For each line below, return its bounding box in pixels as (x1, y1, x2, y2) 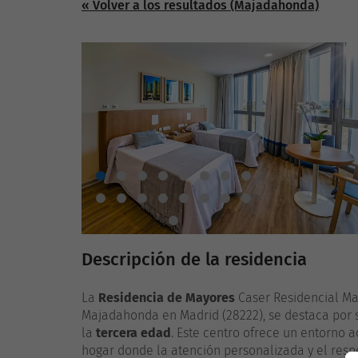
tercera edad (96, 324, 171, 340)
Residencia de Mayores (98, 289, 235, 305)
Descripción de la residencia (82, 248, 307, 270)
